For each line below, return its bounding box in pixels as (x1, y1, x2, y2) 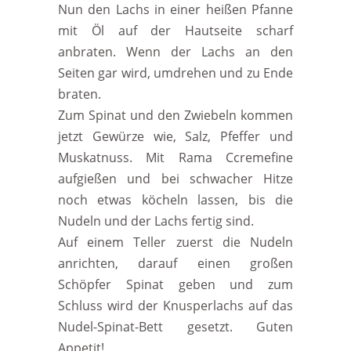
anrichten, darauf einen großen (58, 255, 293, 272)
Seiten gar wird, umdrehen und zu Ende (58, 64, 293, 81)
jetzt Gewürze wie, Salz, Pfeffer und (58, 128, 293, 145)
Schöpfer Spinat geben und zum (58, 276, 293, 293)
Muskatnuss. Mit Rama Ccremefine (58, 149, 293, 166)
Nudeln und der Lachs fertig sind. (58, 212, 254, 230)
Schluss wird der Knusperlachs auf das (58, 297, 293, 314)
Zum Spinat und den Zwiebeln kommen (58, 107, 293, 124)
